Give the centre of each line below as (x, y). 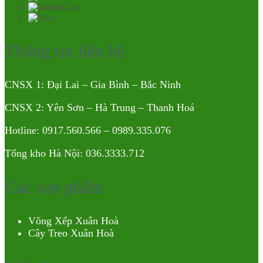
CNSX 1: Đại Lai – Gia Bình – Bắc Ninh (93, 84)
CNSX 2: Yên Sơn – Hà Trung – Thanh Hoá (100, 107)
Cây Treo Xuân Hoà (71, 233)
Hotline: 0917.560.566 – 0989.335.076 (88, 130)
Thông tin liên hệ (65, 50)
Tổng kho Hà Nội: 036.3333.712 (75, 153)
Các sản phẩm (54, 187)
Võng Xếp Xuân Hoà (73, 220)
